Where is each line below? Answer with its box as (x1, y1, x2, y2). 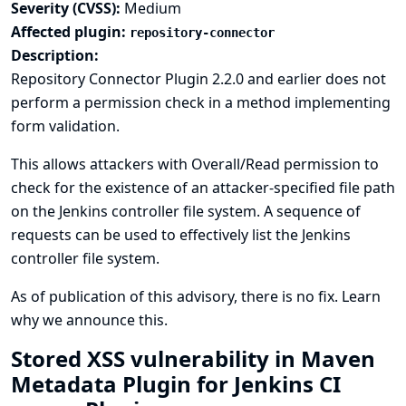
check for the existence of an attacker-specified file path (11, 178, 395, 198)
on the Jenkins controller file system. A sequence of (11, 201, 361, 221)
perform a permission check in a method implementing (11, 92, 391, 112)
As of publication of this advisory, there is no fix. (11, 286, 342, 306)
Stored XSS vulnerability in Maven (11, 343, 375, 373)
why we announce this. (11, 310, 168, 330)
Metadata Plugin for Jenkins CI (11, 369, 341, 399)
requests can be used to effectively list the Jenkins (11, 225, 351, 245)
